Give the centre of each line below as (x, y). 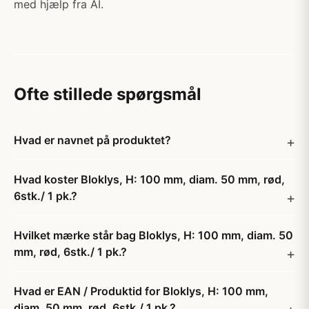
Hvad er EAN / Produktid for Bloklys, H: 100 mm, (141, 291)
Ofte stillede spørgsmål (108, 94)
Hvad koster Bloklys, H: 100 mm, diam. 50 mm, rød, (149, 179)
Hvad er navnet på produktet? (92, 140)
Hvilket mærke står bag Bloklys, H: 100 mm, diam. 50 (153, 235)
